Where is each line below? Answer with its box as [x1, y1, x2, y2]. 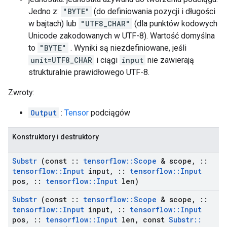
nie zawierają [145, 55, 194, 65]
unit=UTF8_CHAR [30, 55, 92, 65]
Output [30, 108, 57, 118]
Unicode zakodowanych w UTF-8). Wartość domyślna [28, 31, 215, 41]
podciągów [89, 108, 130, 118]
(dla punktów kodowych [132, 19, 217, 28]
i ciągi [94, 55, 120, 65]
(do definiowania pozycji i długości [92, 7, 215, 16]
